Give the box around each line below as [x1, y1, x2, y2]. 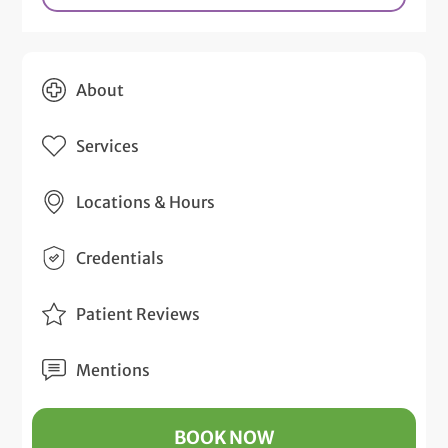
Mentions [76, 359, 151, 380]
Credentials [76, 247, 165, 268]
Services [76, 135, 140, 156]
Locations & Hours [76, 191, 216, 212]
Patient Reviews [76, 303, 201, 324]
